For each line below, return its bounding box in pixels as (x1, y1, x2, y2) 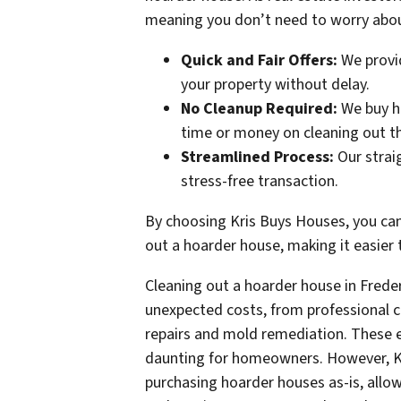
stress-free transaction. (181, 169, 338, 192)
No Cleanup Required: (181, 97, 337, 120)
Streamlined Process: (181, 145, 334, 168)
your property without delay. (181, 73, 370, 96)
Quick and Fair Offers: (181, 48, 337, 72)
